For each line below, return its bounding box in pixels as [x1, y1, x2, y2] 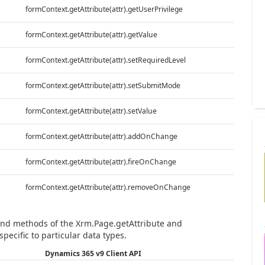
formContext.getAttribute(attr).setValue [25, 105, 157, 116]
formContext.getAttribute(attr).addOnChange [25, 131, 177, 141]
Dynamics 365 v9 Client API [44, 248, 141, 258]
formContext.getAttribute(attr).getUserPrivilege [25, 4, 183, 14]
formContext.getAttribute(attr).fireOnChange [25, 156, 176, 167]
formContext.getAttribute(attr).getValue [25, 29, 157, 40]
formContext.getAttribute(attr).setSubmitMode [25, 80, 180, 91]
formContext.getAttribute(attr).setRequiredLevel [25, 54, 186, 65]
